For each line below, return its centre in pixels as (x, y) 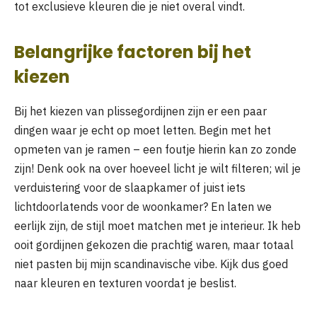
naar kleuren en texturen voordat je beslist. (125, 283)
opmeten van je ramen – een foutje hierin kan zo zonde (155, 149)
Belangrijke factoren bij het (133, 52)
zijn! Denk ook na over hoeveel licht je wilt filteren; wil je (157, 168)
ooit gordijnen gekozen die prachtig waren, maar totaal (154, 244)
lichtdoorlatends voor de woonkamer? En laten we (143, 206)
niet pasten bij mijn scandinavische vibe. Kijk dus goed (151, 264)
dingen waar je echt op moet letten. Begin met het (143, 130)
